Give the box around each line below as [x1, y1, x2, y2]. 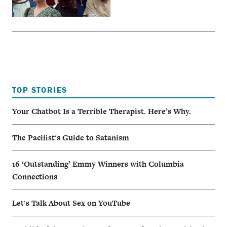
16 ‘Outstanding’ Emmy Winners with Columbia [12, 159, 184, 170]
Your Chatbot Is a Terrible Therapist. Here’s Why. [12, 106, 191, 117]
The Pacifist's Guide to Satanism [12, 132, 129, 143]
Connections [12, 171, 57, 182]
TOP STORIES [12, 84, 67, 95]
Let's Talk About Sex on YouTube [12, 198, 130, 209]
